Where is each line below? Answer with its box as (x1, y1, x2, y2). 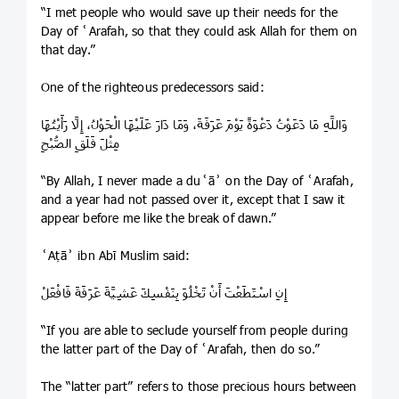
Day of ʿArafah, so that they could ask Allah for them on (41, 22, 358, 38)
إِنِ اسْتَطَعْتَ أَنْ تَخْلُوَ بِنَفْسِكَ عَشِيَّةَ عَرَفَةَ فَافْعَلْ (41, 284, 287, 300)
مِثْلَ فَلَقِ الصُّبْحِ (41, 134, 120, 151)
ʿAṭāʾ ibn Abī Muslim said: (41, 247, 191, 263)
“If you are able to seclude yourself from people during (41, 322, 349, 338)
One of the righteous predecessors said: (41, 78, 265, 94)
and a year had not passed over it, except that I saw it (41, 191, 346, 207)
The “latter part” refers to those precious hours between (41, 378, 357, 394)
